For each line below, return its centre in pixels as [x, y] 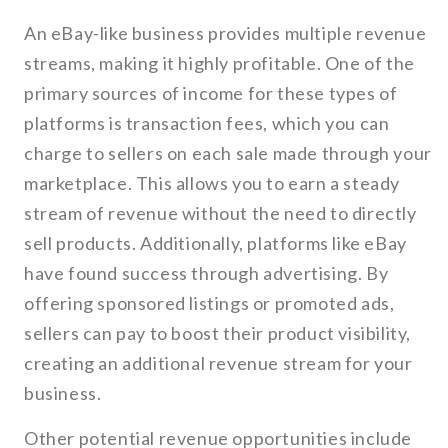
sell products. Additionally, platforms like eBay [215, 243]
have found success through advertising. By [206, 273]
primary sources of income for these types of [211, 93]
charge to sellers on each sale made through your [228, 153]
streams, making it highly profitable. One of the [219, 63]
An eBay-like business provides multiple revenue [225, 33]
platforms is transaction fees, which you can [207, 123]
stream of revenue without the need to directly [220, 213]
